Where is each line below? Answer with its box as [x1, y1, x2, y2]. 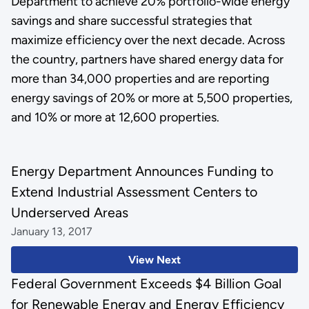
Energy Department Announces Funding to [10, 163, 273, 180]
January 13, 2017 [10, 225, 92, 239]
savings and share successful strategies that [10, 12, 252, 28]
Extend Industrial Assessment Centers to [10, 183, 257, 201]
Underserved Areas [10, 204, 128, 221]
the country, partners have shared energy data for [10, 51, 283, 67]
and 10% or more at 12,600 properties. [10, 109, 219, 125]
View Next [128, 253, 181, 267]
